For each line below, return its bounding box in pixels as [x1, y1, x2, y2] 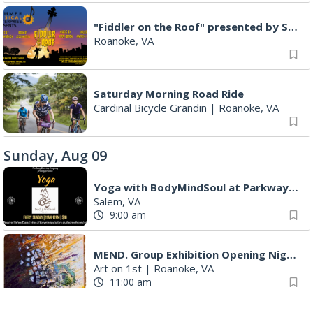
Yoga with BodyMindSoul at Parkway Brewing [289, 180, 298, 194]
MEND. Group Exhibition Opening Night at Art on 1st [286, 247, 296, 261]
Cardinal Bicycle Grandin [94, 100, 207, 115]
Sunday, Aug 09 [3, 145, 107, 165]
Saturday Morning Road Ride [94, 86, 244, 101]
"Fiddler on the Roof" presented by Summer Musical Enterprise [288, 19, 298, 34]
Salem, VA [94, 194, 140, 208]
